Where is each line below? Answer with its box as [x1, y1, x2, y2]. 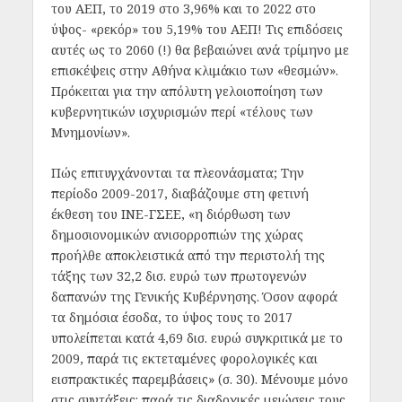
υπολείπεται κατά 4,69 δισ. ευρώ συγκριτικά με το [50, 328, 343, 346]
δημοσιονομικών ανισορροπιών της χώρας [50, 225, 303, 243]
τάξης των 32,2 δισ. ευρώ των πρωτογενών [50, 267, 307, 284]
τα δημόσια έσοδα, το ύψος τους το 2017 [50, 308, 293, 326]
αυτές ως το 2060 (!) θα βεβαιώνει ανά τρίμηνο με [50, 40, 349, 58]
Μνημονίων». [50, 123, 130, 141]
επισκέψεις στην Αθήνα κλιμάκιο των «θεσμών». [50, 61, 338, 79]
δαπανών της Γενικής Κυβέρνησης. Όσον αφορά [50, 287, 337, 305]
